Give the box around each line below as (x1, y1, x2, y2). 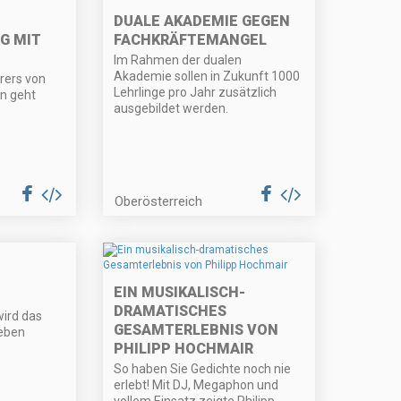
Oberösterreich (115, 193, 203, 210)
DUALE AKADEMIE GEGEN (114, 13, 291, 30)
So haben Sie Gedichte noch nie (114, 362, 292, 377)
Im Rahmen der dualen (114, 53, 243, 68)
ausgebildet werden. (114, 101, 229, 116)
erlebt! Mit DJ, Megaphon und (114, 378, 279, 393)
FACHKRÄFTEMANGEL (114, 31, 268, 49)
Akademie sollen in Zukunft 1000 (114, 69, 301, 84)
